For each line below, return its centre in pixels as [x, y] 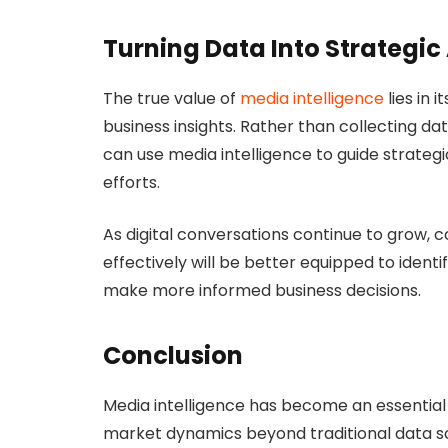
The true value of [171, 98]
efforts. [131, 182]
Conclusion [173, 355]
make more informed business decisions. [262, 291]
